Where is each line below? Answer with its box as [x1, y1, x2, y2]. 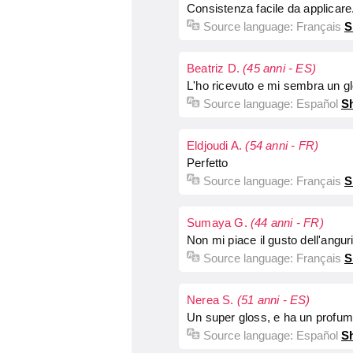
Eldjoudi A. [187, 139, 246, 152]
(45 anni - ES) [243, 61, 317, 75]
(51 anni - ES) [236, 293, 310, 307]
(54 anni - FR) [245, 139, 319, 152]
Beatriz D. [187, 61, 243, 75]
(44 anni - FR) [251, 216, 324, 229]
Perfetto [187, 156, 229, 169]
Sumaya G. [187, 216, 251, 229]
